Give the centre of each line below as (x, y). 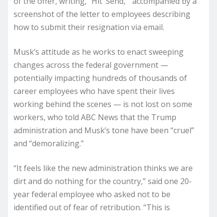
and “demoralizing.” (49, 143)
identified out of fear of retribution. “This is (92, 207)
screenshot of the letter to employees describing (102, 14)
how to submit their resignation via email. (89, 27)
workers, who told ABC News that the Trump (95, 117)
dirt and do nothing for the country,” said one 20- (103, 181)
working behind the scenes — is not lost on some (103, 104)
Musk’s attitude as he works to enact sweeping (99, 52)
